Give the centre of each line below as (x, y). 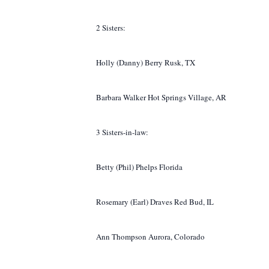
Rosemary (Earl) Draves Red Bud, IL (155, 202)
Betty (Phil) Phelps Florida (139, 167)
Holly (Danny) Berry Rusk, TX (146, 62)
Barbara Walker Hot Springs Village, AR (161, 97)
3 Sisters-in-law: (122, 132)
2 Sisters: (111, 28)
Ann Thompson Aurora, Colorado (150, 237)
